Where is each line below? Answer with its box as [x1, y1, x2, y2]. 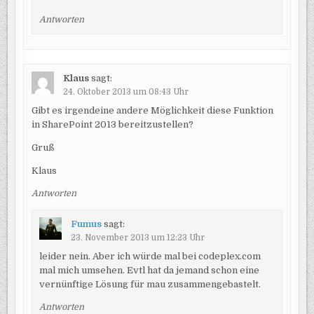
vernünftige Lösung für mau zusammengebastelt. [39, 278, 261, 289]
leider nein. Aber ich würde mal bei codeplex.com [39, 250, 261, 261]
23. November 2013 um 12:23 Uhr [70, 233, 205, 243]
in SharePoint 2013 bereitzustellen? [31, 118, 193, 130]
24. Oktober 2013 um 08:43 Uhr [62, 86, 189, 97]
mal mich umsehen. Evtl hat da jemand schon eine [39, 264, 259, 275]
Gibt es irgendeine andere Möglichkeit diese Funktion [31, 104, 273, 116]
